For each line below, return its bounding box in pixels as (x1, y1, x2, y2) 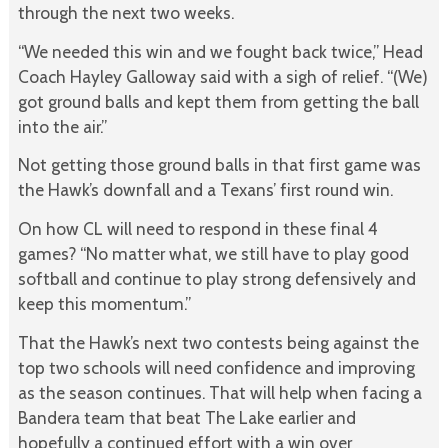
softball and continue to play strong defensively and (17, 268, 416, 290)
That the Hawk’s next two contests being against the (17, 331, 419, 353)
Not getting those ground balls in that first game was (17, 154, 421, 176)
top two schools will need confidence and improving (17, 356, 415, 378)
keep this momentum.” (17, 293, 191, 315)
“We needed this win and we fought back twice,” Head (17, 40, 423, 62)
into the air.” (17, 115, 107, 137)
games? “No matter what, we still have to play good (17, 243, 409, 265)
